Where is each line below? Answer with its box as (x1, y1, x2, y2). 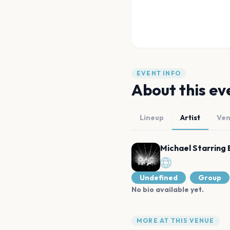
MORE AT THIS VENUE (137, 217, 215, 224)
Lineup (140, 113, 164, 122)
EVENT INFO (137, 69, 181, 77)
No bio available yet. (131, 185, 204, 194)
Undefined (140, 173, 178, 182)
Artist (180, 113, 200, 122)
